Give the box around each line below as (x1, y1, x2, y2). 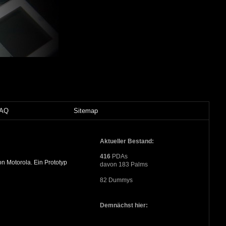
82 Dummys (99, 177, 133, 184)
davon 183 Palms (99, 161, 148, 168)
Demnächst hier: (99, 202, 148, 209)
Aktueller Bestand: (99, 138, 154, 145)
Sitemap (74, 107, 98, 115)
